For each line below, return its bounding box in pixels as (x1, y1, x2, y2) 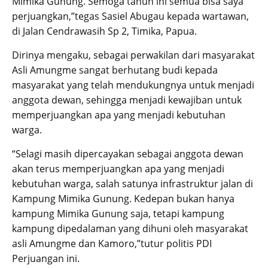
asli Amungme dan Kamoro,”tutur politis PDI (12, 236, 212, 250)
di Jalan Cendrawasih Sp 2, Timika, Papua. (12, 24, 197, 38)
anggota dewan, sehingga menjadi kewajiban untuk (12, 93, 242, 106)
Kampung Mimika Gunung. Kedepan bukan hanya (12, 191, 234, 205)
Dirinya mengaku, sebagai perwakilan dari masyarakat (12, 48, 255, 62)
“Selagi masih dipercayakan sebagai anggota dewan (12, 147, 243, 160)
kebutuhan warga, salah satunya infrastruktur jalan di (12, 176, 253, 190)
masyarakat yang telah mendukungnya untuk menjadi (12, 78, 254, 92)
